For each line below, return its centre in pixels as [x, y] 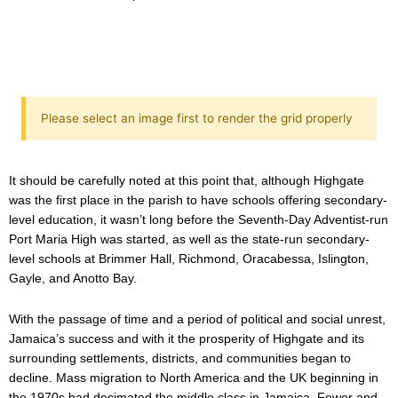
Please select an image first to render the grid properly [196, 119]
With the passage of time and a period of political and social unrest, [197, 319]
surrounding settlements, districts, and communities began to [180, 358]
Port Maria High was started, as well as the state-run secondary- [189, 239]
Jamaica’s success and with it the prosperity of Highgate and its [187, 339]
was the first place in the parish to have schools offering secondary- [198, 199]
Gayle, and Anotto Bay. [73, 278]
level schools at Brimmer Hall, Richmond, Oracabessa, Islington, [189, 258]
